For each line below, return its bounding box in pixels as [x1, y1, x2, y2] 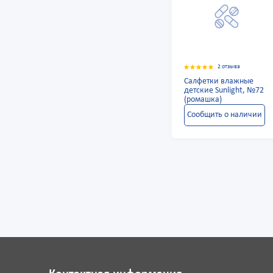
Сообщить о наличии [186, 110, 262, 120]
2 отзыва [218, 63, 241, 71]
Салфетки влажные [184, 77, 254, 87]
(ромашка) [184, 95, 222, 105]
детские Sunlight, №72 [184, 86, 264, 96]
